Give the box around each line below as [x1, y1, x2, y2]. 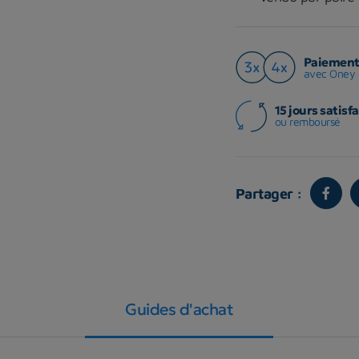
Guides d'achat [125, 299, 234, 319]
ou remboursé [274, 115, 341, 129]
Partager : [235, 184, 302, 202]
